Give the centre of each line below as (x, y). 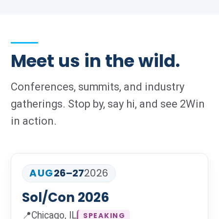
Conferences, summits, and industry (98, 87)
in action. (34, 121)
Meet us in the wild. (95, 61)
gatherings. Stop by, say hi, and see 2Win (108, 104)
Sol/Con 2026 (66, 197)
